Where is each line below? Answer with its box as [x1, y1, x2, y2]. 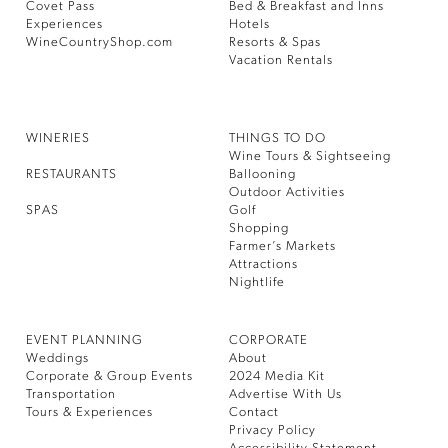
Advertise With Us [229, 388, 342, 401]
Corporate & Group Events [26, 370, 193, 383]
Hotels [229, 18, 270, 31]
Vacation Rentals [229, 54, 333, 67]
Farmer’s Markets [229, 240, 336, 253]
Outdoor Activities [229, 186, 345, 199]
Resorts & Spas [229, 36, 321, 49]
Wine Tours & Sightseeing [229, 150, 391, 163]
